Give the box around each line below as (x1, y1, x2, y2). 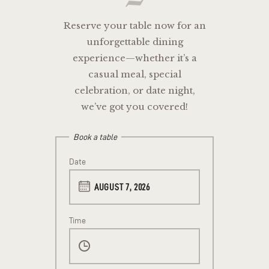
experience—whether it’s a (72, 52, 197, 64)
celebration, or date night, (74, 84, 195, 96)
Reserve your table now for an (63, 19, 206, 31)
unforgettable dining (86, 35, 183, 47)
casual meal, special (88, 68, 181, 80)
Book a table (73, 133, 117, 142)
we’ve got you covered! (81, 100, 188, 112)
